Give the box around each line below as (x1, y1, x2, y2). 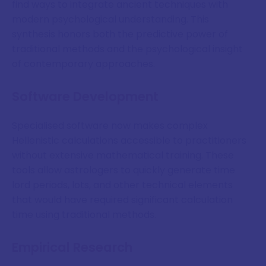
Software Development (12, 87, 159, 106)
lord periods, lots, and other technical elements (12, 178, 233, 192)
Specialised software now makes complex (12, 118, 208, 132)
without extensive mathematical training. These (12, 148, 234, 162)
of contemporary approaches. (12, 56, 155, 71)
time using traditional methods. (12, 207, 156, 221)
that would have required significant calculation (12, 192, 233, 207)
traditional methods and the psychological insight (12, 42, 243, 56)
